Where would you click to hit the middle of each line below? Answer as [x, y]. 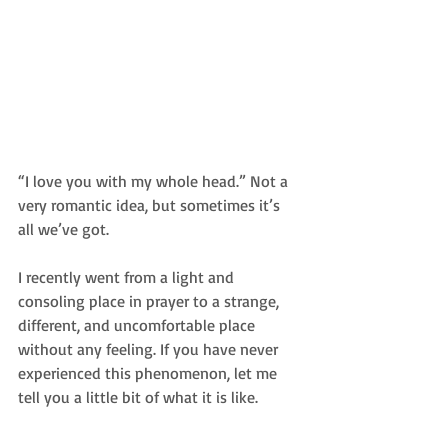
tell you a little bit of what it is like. [140, 396]
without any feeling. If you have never [150, 348]
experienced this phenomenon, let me [149, 372]
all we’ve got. [65, 228]
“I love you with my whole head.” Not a [155, 180]
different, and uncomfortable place [138, 324]
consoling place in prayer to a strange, [150, 300]
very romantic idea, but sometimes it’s [151, 204]
